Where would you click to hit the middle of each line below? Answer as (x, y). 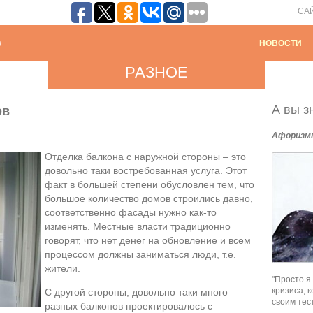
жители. (63, 269)
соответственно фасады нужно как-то (131, 213)
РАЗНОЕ (156, 72)
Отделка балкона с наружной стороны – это (145, 157)
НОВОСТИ (281, 43)
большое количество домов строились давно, (149, 199)
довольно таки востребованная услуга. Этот (146, 171)
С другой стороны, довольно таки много (136, 292)
